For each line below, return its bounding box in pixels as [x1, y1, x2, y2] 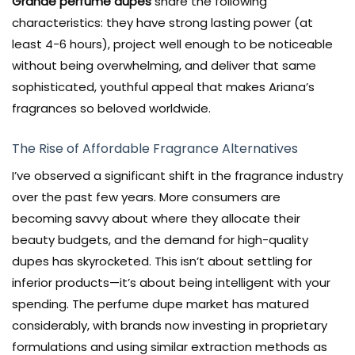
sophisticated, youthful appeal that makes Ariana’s [12, 78, 315, 95]
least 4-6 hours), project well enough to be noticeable [12, 35, 333, 52]
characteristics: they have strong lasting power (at [12, 13, 313, 31]
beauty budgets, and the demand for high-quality [12, 231, 308, 248]
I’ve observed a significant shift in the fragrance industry [12, 166, 343, 184]
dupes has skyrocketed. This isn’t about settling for [12, 252, 312, 269]
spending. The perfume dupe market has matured [12, 295, 309, 312]
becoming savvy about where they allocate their [12, 209, 300, 227]
